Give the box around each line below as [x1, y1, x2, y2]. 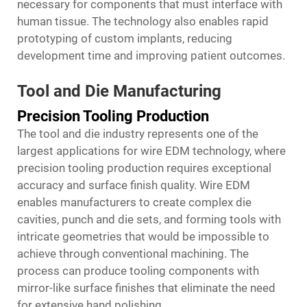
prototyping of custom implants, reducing [17, 32, 232, 45]
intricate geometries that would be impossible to [17, 230, 269, 243]
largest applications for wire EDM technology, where [17, 144, 286, 158]
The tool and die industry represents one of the [17, 127, 258, 140]
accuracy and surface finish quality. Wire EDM [17, 178, 250, 192]
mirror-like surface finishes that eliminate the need [17, 281, 275, 295]
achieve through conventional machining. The [17, 247, 249, 260]
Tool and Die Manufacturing [17, 82, 221, 101]
